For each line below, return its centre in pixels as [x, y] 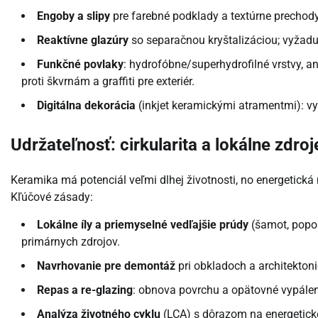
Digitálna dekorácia [86, 106]
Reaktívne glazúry [83, 40]
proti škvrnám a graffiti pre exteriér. [108, 82]
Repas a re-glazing [85, 290]
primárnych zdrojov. [71, 242]
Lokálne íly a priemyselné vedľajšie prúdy [143, 225]
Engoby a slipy [73, 16]
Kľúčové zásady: [52, 197]
